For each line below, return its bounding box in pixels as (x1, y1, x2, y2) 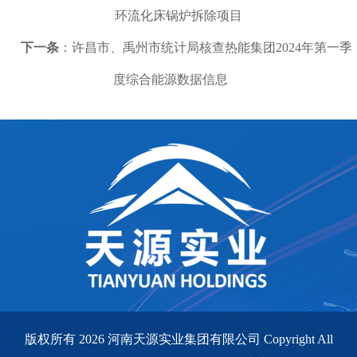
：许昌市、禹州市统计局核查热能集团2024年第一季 (59, 40, 352, 54)
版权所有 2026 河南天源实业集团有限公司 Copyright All (24, 331, 333, 346)
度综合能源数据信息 (113, 72, 228, 86)
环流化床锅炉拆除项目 (115, 8, 242, 22)
